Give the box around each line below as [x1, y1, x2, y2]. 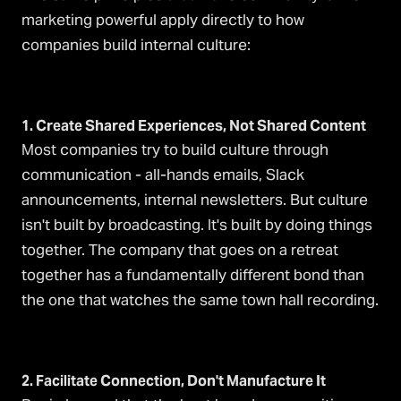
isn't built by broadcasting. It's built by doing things [21, 215, 372, 235]
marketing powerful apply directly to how [21, 10, 304, 30]
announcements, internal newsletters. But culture [21, 190, 368, 210]
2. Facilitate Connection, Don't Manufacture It [21, 371, 326, 391]
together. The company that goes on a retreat [21, 240, 338, 260]
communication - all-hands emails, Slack [21, 165, 304, 185]
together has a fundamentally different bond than [21, 265, 364, 286]
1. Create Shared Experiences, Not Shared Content [21, 116, 366, 136]
